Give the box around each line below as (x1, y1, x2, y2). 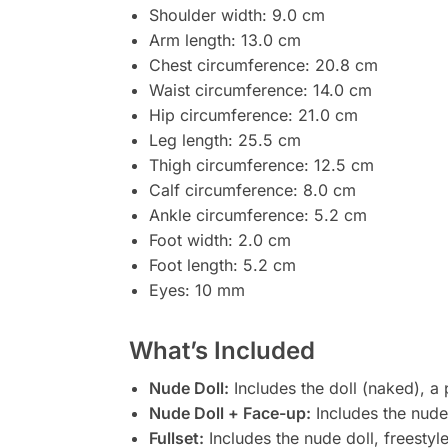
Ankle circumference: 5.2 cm (148, 204, 367, 225)
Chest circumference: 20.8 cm (148, 54, 378, 75)
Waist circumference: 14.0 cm (148, 79, 372, 100)
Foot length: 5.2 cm (148, 254, 296, 275)
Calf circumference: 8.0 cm (148, 179, 356, 200)
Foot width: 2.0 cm (148, 229, 291, 250)
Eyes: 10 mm (148, 279, 245, 300)
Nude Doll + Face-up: (148, 402, 311, 423)
